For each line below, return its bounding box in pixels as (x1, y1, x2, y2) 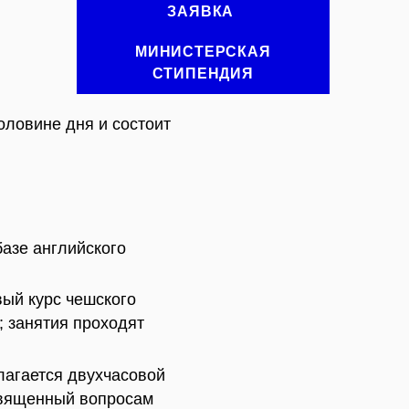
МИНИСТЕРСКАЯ (134, 44, 271, 59)
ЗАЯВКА (167, 4, 239, 19)
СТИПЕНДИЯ (152, 66, 254, 81)
